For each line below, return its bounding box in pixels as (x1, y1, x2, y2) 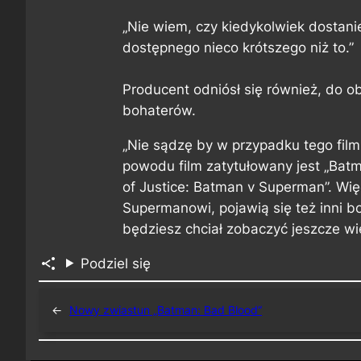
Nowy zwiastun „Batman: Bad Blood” (69, 303, 262, 317)
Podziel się (80, 255, 151, 272)
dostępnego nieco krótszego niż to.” (122, 39, 354, 56)
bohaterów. (122, 102, 196, 118)
